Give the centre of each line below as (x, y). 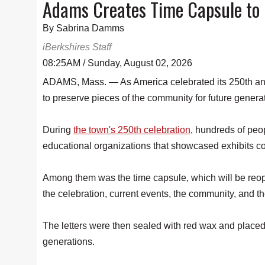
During (58, 130)
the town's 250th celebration (132, 130)
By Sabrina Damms (83, 28)
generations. (69, 242)
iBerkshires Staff (77, 47)
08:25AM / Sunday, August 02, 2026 (117, 63)
